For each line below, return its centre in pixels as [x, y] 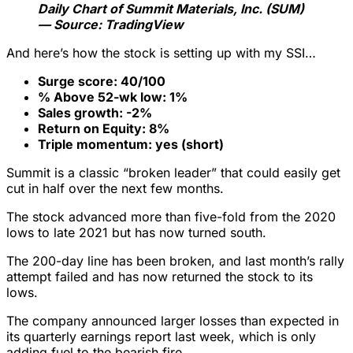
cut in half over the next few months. [115, 189]
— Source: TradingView [111, 25]
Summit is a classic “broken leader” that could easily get [173, 173]
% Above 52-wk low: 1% [113, 97]
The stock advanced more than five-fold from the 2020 [171, 217]
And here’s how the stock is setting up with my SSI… [161, 53]
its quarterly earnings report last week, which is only [161, 337]
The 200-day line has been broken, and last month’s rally [175, 261]
